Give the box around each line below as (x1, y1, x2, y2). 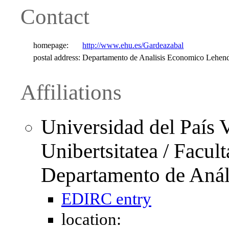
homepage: (33, 40, 69, 50)
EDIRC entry (61, 190, 151, 209)
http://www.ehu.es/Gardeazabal (82, 40, 184, 50)
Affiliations (20, 80, 122, 104)
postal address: (33, 53, 81, 62)
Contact (20, 4, 89, 29)
